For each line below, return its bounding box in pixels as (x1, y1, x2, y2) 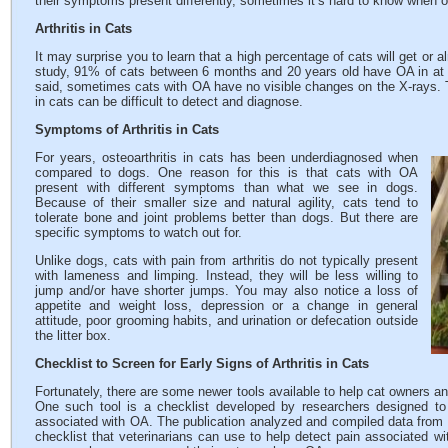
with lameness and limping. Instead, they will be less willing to (35, 267, 418, 283)
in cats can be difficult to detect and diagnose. (35, 93, 303, 109)
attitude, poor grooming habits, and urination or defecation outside (35, 312, 418, 328)
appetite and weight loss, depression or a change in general (35, 297, 418, 313)
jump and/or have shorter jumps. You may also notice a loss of (35, 282, 418, 298)
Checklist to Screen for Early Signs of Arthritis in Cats (35, 355, 369, 371)
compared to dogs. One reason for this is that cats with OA (35, 164, 418, 180)
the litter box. (35, 327, 111, 343)
